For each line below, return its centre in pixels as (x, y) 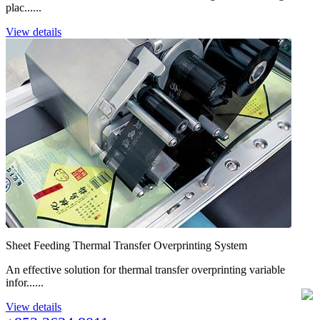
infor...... (25, 283)
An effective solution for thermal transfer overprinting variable (145, 270)
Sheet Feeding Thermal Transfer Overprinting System (126, 246)
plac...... (24, 8)
